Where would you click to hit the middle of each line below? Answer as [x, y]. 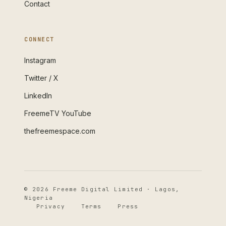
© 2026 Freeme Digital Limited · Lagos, [102, 189]
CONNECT [39, 39]
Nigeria [39, 198]
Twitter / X [41, 78]
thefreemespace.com [60, 131]
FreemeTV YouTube [58, 113]
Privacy [51, 206]
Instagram [40, 60]
